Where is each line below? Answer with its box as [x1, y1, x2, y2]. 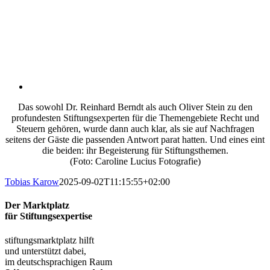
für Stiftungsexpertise [5, 211, 92, 222]
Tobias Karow [5, 177, 59, 187]
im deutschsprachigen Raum [5, 256, 112, 267]
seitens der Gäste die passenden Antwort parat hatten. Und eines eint [5, 134, 265, 145]
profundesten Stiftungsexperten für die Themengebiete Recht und [11, 113, 259, 123]
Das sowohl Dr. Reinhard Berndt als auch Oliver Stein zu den [17, 102, 253, 112]
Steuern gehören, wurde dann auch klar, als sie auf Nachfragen [16, 124, 254, 134]
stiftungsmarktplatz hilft [5, 234, 94, 245]
